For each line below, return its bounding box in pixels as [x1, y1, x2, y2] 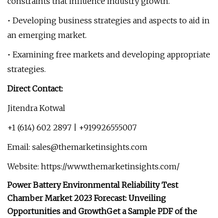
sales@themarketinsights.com [32, 142, 147, 152]
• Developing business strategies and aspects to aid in [7, 16, 210, 25]
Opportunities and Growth [7, 206, 107, 216]
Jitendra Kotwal [7, 103, 65, 113]
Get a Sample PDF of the [107, 206, 197, 216]
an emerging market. [7, 30, 87, 40]
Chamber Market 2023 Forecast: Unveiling [7, 193, 166, 203]
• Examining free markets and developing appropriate [7, 50, 210, 59]
